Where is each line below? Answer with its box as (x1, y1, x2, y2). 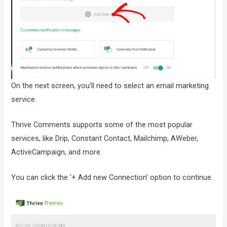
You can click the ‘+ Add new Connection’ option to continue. (11, 173, 213, 182)
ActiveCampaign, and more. (11, 147, 102, 157)
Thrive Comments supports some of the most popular (11, 120, 193, 130)
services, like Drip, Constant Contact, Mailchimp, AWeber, (11, 134, 199, 143)
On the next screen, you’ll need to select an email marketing (11, 81, 209, 90)
